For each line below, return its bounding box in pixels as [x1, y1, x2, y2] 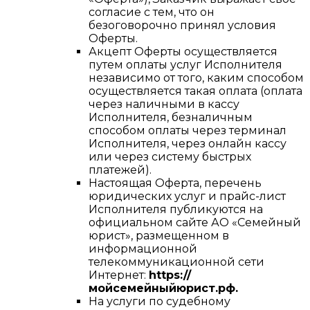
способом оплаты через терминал [89, 124, 286, 138]
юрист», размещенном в [89, 229, 229, 243]
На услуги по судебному [89, 295, 230, 309]
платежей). [89, 163, 152, 177]
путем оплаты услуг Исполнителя [89, 58, 282, 72]
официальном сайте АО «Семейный [89, 216, 301, 230]
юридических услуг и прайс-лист [89, 190, 286, 203]
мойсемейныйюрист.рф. [89, 282, 238, 295]
